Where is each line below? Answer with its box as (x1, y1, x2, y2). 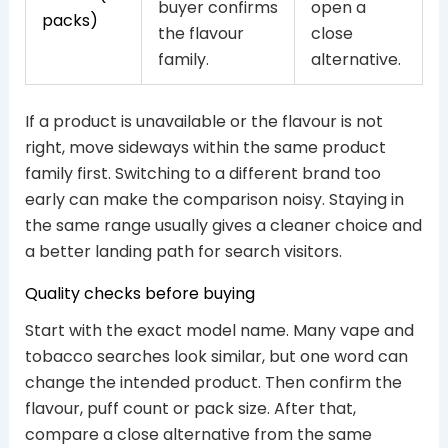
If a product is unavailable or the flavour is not (24, 110, 383, 134)
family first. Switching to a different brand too (24, 162, 381, 186)
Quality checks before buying (24, 282, 255, 306)
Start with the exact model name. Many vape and (24, 319, 414, 343)
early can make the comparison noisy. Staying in (24, 188, 404, 212)
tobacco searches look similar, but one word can (24, 345, 408, 369)
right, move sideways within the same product (24, 136, 386, 160)
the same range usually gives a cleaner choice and (24, 214, 422, 238)
